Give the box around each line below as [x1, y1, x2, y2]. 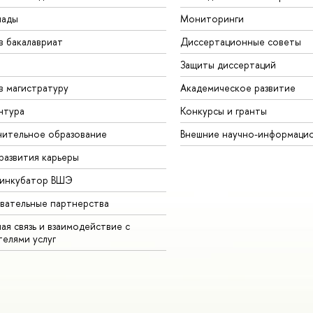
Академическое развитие [180, 80, 296, 94]
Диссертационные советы [180, 34, 301, 48]
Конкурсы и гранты [180, 103, 267, 117]
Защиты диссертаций [180, 57, 276, 71]
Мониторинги [180, 11, 244, 25]
